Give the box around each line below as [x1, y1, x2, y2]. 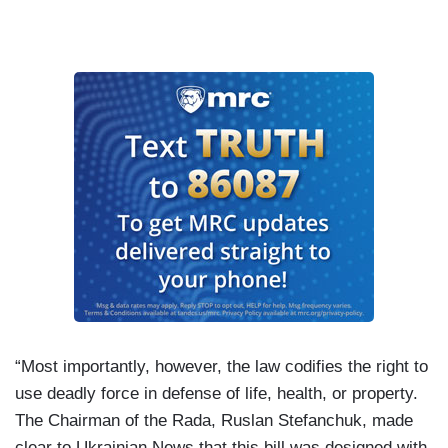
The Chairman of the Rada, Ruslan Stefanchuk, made [15, 411, 413, 431]
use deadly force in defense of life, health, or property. [15, 384, 418, 404]
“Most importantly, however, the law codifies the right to [15, 357, 428, 377]
